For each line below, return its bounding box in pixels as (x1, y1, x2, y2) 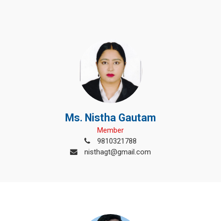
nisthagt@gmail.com (82, 147, 151, 156)
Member (97, 126, 124, 135)
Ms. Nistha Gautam (65, 111, 156, 124)
